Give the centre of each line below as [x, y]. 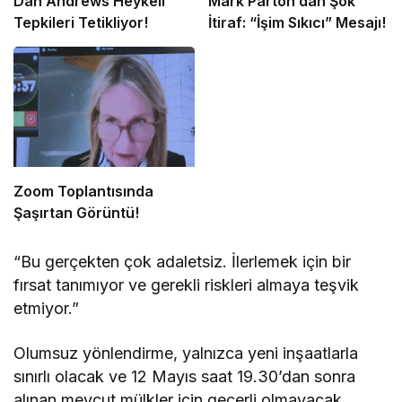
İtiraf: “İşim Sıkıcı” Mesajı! [297, 22]
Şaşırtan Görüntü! [76, 213]
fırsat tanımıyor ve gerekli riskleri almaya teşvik [187, 285]
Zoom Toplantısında [83, 192]
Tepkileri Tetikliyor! [81, 22]
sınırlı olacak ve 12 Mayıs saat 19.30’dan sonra [185, 377]
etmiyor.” [46, 309]
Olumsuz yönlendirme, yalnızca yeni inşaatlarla [186, 354]
